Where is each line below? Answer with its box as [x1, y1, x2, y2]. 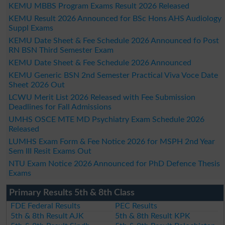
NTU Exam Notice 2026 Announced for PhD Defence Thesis [8, 159, 220, 168]
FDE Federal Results [11, 201, 81, 210]
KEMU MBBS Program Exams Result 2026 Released [8, 2, 189, 10]
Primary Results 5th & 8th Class [9, 188, 135, 197]
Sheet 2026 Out [8, 80, 65, 89]
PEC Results [115, 201, 158, 210]
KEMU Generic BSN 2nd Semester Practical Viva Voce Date [8, 71, 218, 79]
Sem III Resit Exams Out [8, 147, 91, 155]
